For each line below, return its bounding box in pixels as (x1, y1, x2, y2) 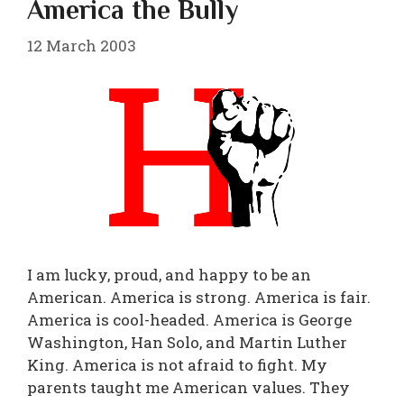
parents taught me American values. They (27, 376, 350, 398)
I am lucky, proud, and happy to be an (27, 263, 311, 285)
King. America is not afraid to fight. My (27, 353, 327, 375)
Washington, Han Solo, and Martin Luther (27, 331, 347, 353)
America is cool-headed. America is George (27, 308, 352, 330)
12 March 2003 (27, 34, 136, 56)
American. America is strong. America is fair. (27, 286, 371, 308)
